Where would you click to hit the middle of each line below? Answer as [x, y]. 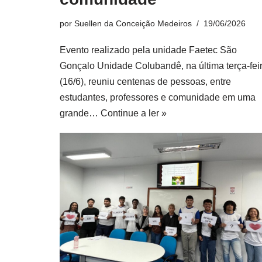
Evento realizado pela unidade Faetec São [148, 50]
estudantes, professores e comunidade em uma [158, 97]
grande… [80, 113]
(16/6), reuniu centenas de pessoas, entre [145, 82]
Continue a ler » [134, 113]
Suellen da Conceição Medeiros [133, 23]
